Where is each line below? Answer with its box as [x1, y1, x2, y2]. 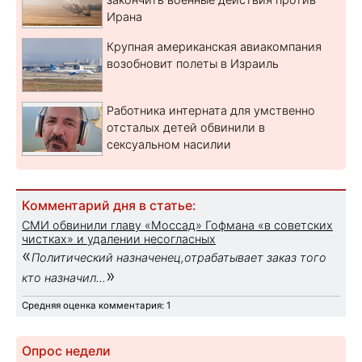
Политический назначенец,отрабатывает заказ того [32, 250, 326, 264]
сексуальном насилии [107, 137, 231, 151]
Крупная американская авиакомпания [107, 39, 322, 53]
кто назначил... [22, 270, 106, 284]
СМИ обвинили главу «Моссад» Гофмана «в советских [22, 217, 333, 232]
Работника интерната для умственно [107, 103, 315, 117]
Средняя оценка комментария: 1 [22, 299, 170, 311]
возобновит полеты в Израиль [107, 56, 279, 70]
